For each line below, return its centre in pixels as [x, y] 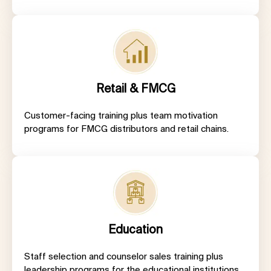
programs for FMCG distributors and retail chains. [128, 128]
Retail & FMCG [135, 88]
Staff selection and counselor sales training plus [124, 256]
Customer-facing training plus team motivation [121, 115]
